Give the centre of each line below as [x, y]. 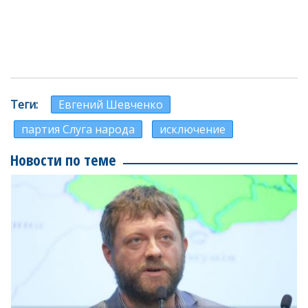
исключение [192, 129]
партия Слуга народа [78, 129]
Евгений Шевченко [111, 104]
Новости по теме [63, 159]
